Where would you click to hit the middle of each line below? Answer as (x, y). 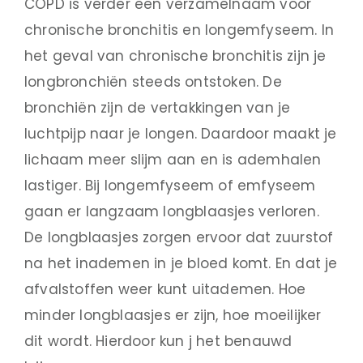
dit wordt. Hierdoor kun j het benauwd (158, 341)
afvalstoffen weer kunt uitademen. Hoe (165, 289)
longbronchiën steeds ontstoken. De (153, 81)
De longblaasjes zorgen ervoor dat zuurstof (179, 237)
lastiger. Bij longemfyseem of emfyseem (170, 185)
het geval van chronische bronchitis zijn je (175, 56)
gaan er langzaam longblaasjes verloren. (172, 211)
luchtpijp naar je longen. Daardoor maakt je (181, 133)
